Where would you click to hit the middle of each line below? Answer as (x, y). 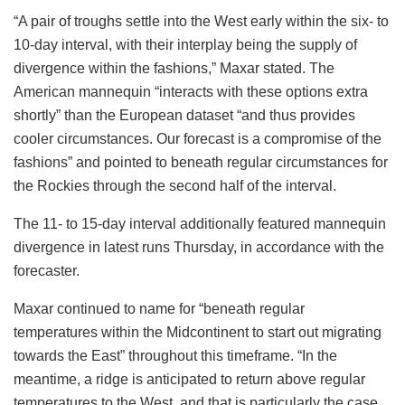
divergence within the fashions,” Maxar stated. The (174, 69)
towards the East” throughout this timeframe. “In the (175, 356)
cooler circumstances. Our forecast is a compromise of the (198, 139)
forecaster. (47, 271)
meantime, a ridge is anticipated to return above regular (189, 380)
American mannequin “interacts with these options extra (191, 92)
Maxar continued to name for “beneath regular (159, 309)
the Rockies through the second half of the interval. (175, 186)
